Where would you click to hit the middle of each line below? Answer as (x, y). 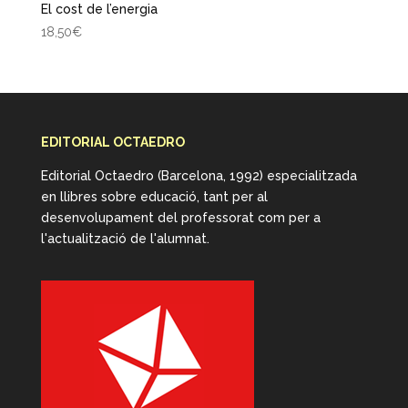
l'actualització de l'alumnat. (125, 239)
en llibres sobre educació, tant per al (154, 197)
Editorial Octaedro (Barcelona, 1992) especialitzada (199, 176)
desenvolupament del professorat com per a (180, 218)
